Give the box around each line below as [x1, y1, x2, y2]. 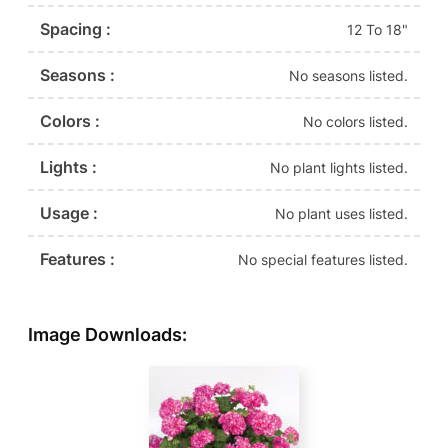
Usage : [40, 203, 98, 224]
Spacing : [40, 19, 111, 40]
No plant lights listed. [270, 158, 408, 176]
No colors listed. [303, 112, 408, 130]
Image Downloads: [28, 324, 187, 346]
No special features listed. [238, 250, 408, 268]
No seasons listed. [289, 66, 408, 84]
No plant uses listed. [275, 204, 408, 222]
